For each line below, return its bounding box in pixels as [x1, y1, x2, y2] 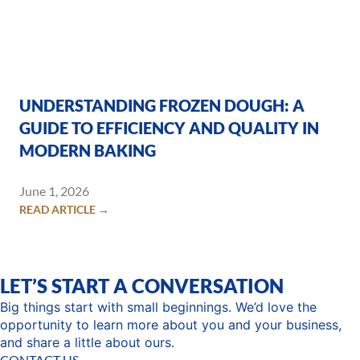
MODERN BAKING [19, 140, 156, 160]
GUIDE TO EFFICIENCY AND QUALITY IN [19, 117, 319, 137]
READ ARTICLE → [19, 202, 109, 216]
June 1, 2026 [19, 182, 89, 198]
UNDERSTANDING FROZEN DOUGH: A [19, 95, 305, 115]
